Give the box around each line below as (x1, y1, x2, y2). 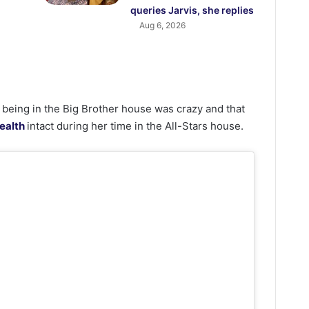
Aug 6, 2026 (139, 20, 186, 31)
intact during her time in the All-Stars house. (27, 119, 244, 133)
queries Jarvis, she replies (130, 4, 255, 17)
